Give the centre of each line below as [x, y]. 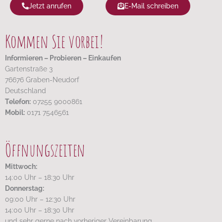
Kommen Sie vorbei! [54, 41]
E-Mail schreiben [151, 6]
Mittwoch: [21, 167]
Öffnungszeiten [45, 150]
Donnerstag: [25, 189]
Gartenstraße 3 [29, 69]
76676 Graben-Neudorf [42, 80]
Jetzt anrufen [50, 6]
